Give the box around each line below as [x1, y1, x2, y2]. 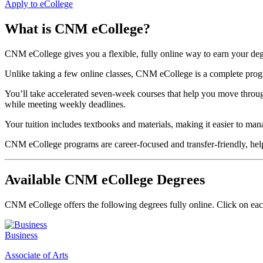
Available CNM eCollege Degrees [5, 171, 205, 187]
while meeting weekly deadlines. [5, 99, 126, 109]
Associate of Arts [5, 249, 68, 260]
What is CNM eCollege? [5, 21, 150, 36]
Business [5, 230, 38, 240]
